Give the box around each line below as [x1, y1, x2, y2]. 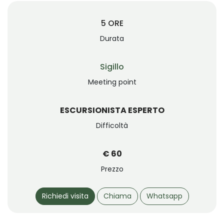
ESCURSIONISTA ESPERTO [59, 104, 164, 116]
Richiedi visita [41, 190, 88, 201]
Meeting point [87, 76, 136, 87]
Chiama [103, 190, 131, 201]
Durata [100, 33, 124, 43]
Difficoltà [96, 120, 128, 130]
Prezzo [100, 163, 123, 174]
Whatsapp [146, 190, 182, 201]
